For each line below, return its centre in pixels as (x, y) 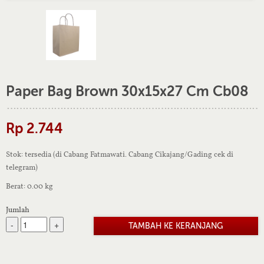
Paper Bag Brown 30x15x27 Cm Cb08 (127, 91)
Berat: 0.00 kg (29, 186)
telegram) (22, 167)
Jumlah (18, 209)
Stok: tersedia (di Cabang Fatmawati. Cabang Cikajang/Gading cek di (120, 154)
